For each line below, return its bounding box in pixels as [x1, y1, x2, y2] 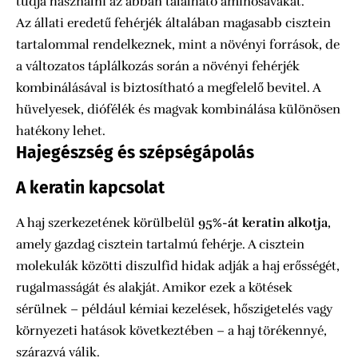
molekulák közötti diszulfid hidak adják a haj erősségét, [16, 258, 340, 275]
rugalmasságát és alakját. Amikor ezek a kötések [16, 280, 292, 296]
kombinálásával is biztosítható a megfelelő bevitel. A [16, 79, 320, 96]
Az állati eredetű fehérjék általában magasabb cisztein [16, 14, 331, 31]
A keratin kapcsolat [16, 177, 165, 199]
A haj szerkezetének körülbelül [16, 215, 198, 232]
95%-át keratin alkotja [198, 215, 328, 232]
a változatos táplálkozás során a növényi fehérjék [16, 58, 300, 74]
